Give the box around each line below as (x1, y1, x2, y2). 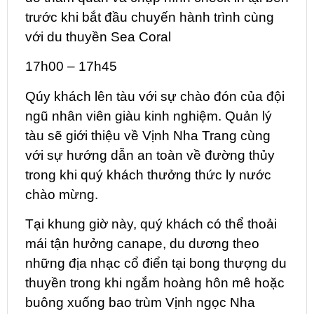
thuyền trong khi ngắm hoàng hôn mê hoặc (25, 275, 285, 290)
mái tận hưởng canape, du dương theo (25, 235, 259, 251)
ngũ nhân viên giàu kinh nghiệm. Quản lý (25, 108, 272, 123)
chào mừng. (25, 186, 98, 202)
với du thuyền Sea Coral (25, 29, 171, 44)
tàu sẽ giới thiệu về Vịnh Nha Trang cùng (25, 128, 271, 143)
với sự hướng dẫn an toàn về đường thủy (25, 147, 275, 163)
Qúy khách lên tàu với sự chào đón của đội (25, 88, 285, 104)
